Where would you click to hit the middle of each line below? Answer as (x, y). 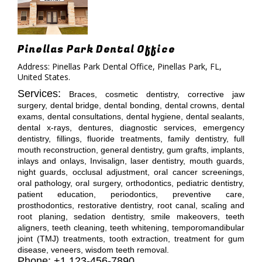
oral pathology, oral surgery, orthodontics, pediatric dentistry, (131, 183)
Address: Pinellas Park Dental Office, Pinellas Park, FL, (120, 66)
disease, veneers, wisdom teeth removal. (93, 250)
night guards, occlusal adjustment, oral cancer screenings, (131, 172)
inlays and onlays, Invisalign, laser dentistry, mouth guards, (131, 161)
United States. (44, 77)
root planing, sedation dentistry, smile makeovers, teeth (131, 216)
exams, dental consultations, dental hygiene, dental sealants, (131, 116)
